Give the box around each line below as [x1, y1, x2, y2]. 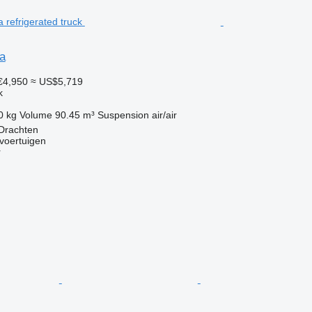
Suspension [97, 109, 149, 120]
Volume [19, 109, 52, 120]
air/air [151, 109, 177, 120]
